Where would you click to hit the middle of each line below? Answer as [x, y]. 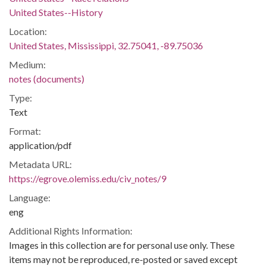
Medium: [27, 64]
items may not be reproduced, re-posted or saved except [123, 259]
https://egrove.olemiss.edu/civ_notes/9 [88, 178]
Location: [28, 31]
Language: [30, 197]
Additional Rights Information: [71, 231]
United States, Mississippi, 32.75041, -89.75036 [106, 45]
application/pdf [40, 145]
